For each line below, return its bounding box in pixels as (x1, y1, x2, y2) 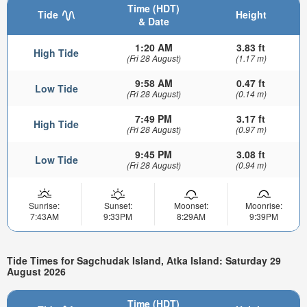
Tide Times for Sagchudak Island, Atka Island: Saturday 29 (7, 254, 281, 268)
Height (235, 7, 267, 21)
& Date (138, 14, 169, 28)
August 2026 (7, 265, 66, 279)
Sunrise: (29, 199, 60, 211)
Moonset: (173, 199, 208, 211)
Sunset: (103, 199, 132, 211)
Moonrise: (245, 199, 282, 211)
